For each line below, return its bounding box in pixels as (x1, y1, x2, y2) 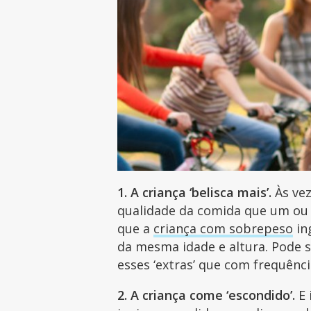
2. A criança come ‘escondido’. (117, 286, 296, 303)
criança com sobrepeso (153, 219, 294, 237)
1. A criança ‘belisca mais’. (117, 183, 272, 201)
